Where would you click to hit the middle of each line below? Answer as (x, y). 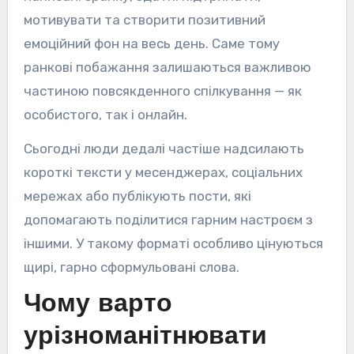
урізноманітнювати (145, 338)
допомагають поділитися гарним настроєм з (168, 220)
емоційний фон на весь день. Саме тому (151, 44)
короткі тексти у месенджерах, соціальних (163, 173)
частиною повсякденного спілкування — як (162, 91)
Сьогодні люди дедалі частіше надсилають (164, 149)
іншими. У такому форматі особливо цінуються (173, 244)
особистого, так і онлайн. (105, 115)
